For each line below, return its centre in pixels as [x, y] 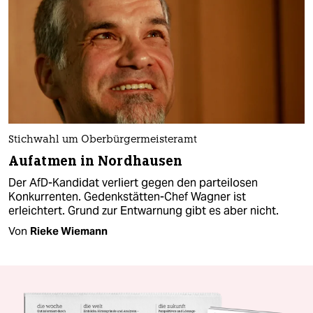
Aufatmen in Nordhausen [96, 161]
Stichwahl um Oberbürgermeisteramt [103, 140]
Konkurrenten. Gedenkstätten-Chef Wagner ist [127, 196]
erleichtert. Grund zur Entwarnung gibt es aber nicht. [144, 210]
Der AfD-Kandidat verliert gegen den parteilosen [133, 182]
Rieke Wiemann [69, 231]
